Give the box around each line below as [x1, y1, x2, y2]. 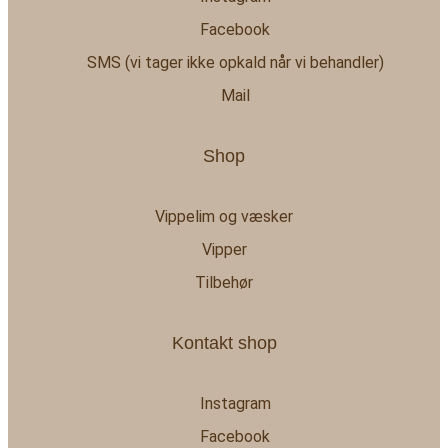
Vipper [201, 240, 247, 260]
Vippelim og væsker [155, 207, 293, 227]
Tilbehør [195, 273, 253, 293]
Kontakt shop [171, 333, 277, 354]
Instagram [199, 394, 271, 414]
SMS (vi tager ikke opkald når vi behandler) [86, 52, 384, 72]
